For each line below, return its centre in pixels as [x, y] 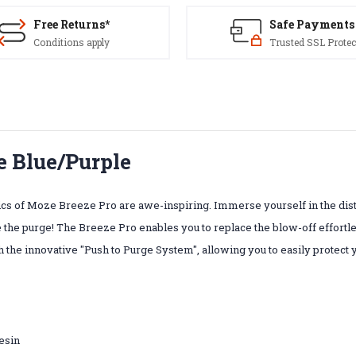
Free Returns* [72, 24]
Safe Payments [311, 24]
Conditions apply [72, 42]
